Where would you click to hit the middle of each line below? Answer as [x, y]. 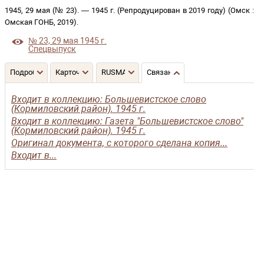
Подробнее [30, 72]
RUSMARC [118, 72]
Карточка [72, 72]
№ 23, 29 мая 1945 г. [67, 41]
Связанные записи [181, 72]
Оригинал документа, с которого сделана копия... [119, 143]
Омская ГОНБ [29, 22]
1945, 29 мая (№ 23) [41, 10]
